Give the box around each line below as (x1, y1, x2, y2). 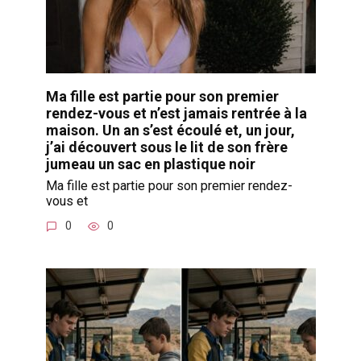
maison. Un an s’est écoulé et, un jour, (45, 122, 295, 139)
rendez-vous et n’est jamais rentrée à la (45, 105, 307, 122)
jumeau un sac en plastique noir (45, 156, 255, 173)
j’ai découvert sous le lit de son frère (45, 139, 288, 156)
